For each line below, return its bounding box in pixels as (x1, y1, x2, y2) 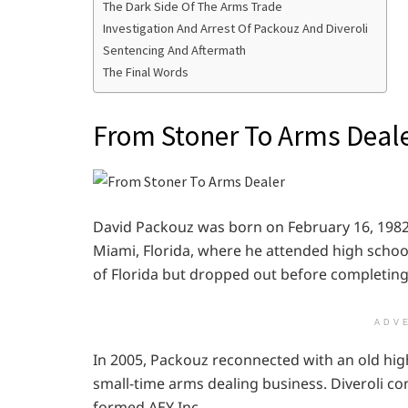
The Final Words (103, 63, 191, 80)
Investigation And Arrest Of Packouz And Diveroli (103, 19, 368, 36)
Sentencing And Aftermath (103, 41, 246, 58)
